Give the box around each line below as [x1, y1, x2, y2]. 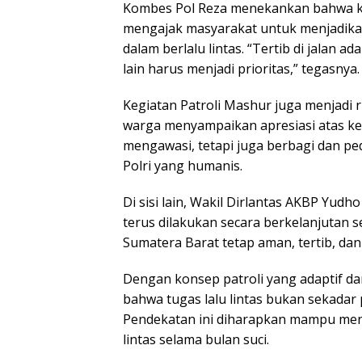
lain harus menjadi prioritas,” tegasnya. [123, 60, 360, 78]
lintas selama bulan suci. [123, 330, 269, 349]
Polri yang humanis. [123, 157, 242, 175]
